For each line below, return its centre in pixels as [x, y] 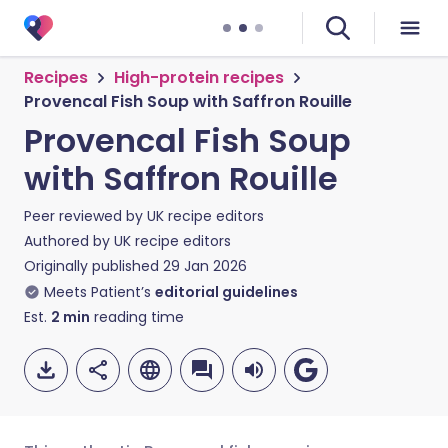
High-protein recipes [199, 77]
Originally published [91, 266]
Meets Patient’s [97, 292]
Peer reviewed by [85, 216]
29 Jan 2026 [205, 266]
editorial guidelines [226, 292]
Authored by [69, 241]
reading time [137, 317]
